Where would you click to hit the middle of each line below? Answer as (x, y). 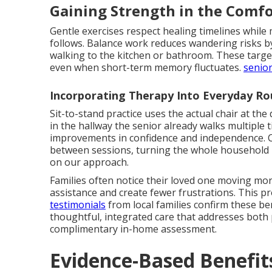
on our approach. (89, 162)
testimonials (78, 204)
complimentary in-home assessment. (133, 229)
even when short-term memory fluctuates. (147, 67)
